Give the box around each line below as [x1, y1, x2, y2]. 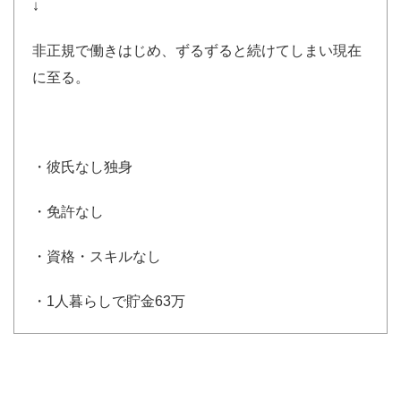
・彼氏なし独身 [32, 159, 132, 175]
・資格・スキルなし [32, 249, 161, 265]
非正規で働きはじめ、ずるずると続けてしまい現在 [32, 43, 362, 59]
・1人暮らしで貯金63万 [32, 294, 185, 310]
